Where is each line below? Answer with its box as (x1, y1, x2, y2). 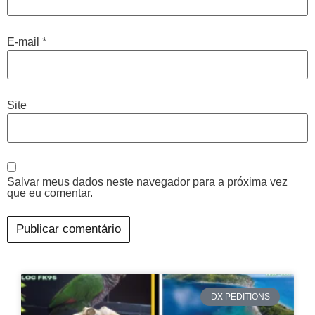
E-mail (7, 35, 42, 48)
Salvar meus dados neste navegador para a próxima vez (7, 176, 288, 188)
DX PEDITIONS (210, 292, 270, 302)
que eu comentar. (7, 187, 93, 200)
